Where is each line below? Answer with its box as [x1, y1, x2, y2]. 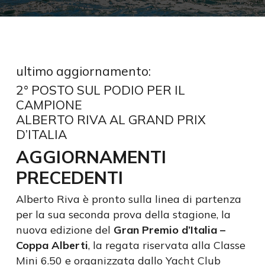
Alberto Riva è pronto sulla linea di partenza [15, 192, 241, 206]
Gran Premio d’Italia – [113, 223, 225, 237]
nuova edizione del [15, 223, 114, 237]
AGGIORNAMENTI [15, 146, 166, 167]
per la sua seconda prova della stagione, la [15, 208, 231, 221]
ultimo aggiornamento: [15, 63, 151, 79]
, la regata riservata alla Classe [88, 238, 245, 252]
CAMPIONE [15, 97, 82, 112]
